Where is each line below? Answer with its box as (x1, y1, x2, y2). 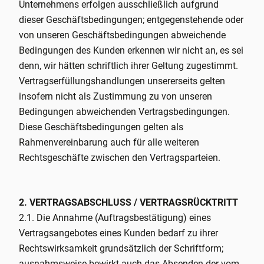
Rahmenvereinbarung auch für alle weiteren (19, 137, 199, 148)
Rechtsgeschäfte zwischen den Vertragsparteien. (19, 152, 220, 163)
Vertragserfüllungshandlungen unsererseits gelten (19, 75, 225, 87)
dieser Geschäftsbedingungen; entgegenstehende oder (19, 14, 243, 25)
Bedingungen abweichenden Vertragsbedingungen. (19, 106, 230, 117)
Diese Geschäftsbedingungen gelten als (19, 121, 183, 133)
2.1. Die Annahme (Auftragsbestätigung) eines (19, 212, 211, 223)
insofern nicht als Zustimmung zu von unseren (19, 91, 212, 102)
